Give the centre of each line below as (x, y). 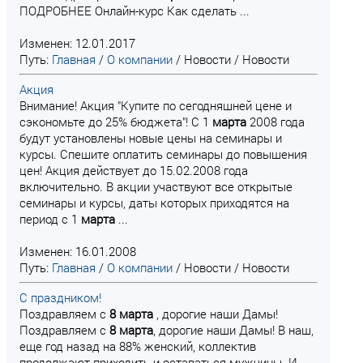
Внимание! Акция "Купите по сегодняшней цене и (156, 105)
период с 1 (50, 219)
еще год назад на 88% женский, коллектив (138, 346)
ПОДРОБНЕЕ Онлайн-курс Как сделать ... (135, 11)
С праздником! (60, 297)
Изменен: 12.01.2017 (77, 43)
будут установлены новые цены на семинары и (151, 138)
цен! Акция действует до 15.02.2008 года (134, 170)
